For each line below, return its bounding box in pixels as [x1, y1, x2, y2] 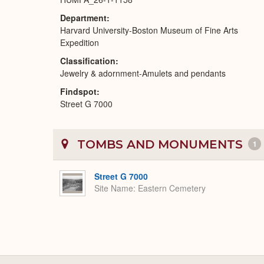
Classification [60, 55, 115, 67]
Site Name [94, 182, 133, 194]
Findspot [60, 85, 97, 97]
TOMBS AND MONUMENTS [74, 137, 246, 151]
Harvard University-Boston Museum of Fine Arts [60, 24, 238, 36]
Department [60, 12, 107, 24]
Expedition [60, 37, 99, 48]
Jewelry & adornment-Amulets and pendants [60, 67, 226, 79]
